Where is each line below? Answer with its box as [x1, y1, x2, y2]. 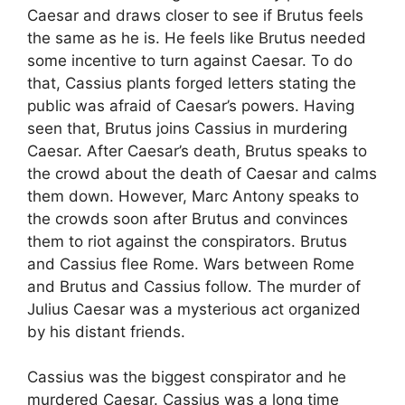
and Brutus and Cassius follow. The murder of [27, 278, 361, 296]
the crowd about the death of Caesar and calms [27, 165, 377, 183]
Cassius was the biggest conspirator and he [27, 368, 346, 386]
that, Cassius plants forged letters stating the [27, 74, 356, 92]
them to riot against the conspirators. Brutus [27, 232, 347, 250]
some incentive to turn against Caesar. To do [27, 52, 353, 70]
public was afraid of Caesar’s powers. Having [27, 97, 354, 115]
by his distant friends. [27, 323, 185, 341]
